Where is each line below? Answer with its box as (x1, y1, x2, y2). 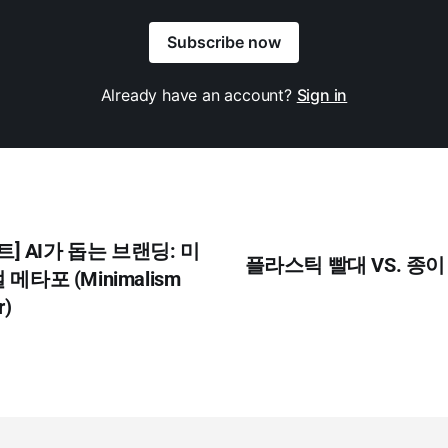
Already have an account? (100, 85, 297, 105)
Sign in (296, 85, 348, 105)
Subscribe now (167, 32, 281, 52)
